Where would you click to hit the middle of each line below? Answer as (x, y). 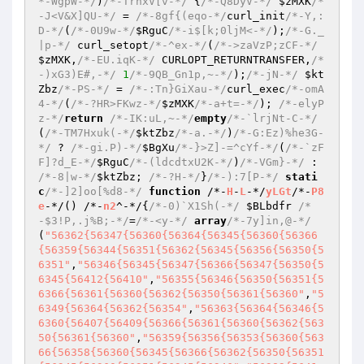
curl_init (256, 16)
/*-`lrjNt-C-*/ (272, 118)
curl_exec (256, 89)
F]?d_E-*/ (67, 162)
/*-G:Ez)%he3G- (279, 133)
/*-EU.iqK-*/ (116, 60)
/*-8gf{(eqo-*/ (181, 16)
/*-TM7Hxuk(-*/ (90, 133)
